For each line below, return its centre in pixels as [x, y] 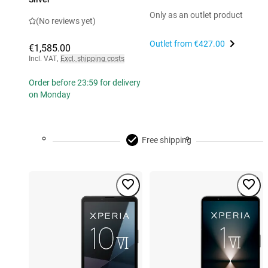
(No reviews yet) [66, 21]
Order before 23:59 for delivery [85, 82]
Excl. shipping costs [92, 58]
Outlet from [172, 43]
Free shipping [166, 140]
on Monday [50, 94]
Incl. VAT [43, 58]
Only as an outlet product [196, 15]
